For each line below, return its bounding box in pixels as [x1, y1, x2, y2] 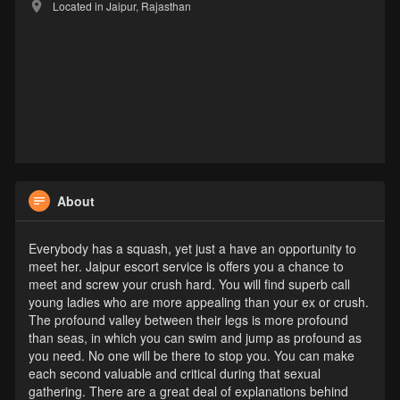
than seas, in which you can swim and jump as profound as [28, 329, 362, 347]
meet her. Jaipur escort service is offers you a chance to [28, 257, 344, 276]
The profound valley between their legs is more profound [28, 311, 348, 329]
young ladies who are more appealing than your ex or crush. [28, 293, 369, 312]
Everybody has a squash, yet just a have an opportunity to [28, 239, 356, 258]
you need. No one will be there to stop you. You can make [28, 346, 354, 365]
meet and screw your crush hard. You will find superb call [28, 275, 350, 294]
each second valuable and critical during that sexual [28, 364, 321, 383]
